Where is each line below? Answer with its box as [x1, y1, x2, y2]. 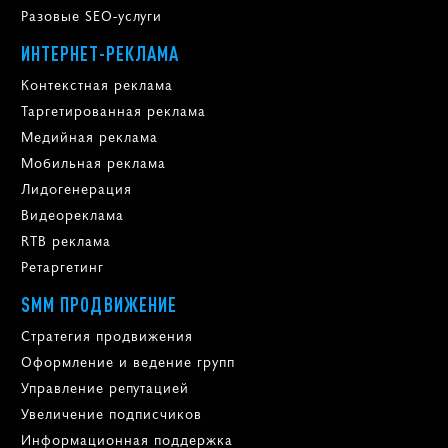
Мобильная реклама [20, 151, 166, 172]
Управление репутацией [20, 376, 189, 397]
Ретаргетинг [20, 255, 104, 276]
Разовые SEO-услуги [20, 4, 162, 25]
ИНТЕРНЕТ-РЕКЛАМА [20, 40, 180, 67]
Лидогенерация [20, 177, 132, 198]
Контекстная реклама [20, 73, 173, 94]
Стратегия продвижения [20, 324, 193, 345]
